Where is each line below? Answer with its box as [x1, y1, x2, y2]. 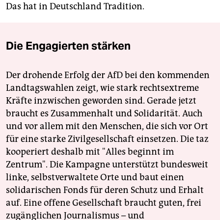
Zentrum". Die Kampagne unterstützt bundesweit [6, 159, 208, 170]
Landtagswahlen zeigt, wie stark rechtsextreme [6, 82, 199, 94]
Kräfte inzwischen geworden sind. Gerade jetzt [6, 95, 196, 107]
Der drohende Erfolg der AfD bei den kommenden [6, 70, 210, 81]
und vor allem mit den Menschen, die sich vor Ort [6, 121, 208, 132]
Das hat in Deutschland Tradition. [6, 1, 144, 12]
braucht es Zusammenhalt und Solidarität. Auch [6, 108, 202, 119]
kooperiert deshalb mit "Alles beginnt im [6, 146, 174, 158]
